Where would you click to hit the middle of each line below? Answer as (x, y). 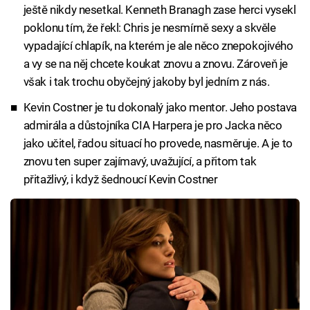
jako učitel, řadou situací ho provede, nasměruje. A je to (158, 144)
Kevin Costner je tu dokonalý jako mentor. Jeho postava (160, 108)
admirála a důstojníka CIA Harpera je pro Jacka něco (153, 126)
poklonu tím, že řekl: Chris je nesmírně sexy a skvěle (149, 27)
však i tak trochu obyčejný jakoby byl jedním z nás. (146, 81)
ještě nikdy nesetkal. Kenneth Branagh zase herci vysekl (159, 9)
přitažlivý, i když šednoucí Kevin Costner (120, 180)
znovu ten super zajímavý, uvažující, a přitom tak (140, 162)
